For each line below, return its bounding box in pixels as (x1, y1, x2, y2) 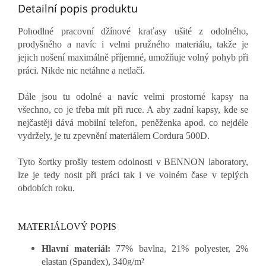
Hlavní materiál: (42, 243, 116, 254)
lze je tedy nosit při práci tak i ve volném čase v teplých (18, 170, 248, 180)
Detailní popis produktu (18, 1, 138, 16)
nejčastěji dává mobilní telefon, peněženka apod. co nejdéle (18, 118, 248, 128)
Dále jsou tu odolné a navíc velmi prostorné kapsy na (18, 91, 248, 102)
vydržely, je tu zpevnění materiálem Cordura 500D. (18, 131, 210, 141)
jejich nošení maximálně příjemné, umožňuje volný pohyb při (18, 52, 248, 63)
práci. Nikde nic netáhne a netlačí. (18, 65, 145, 76)
